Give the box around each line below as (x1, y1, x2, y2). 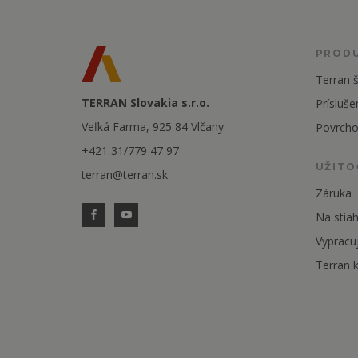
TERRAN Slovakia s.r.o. (82, 95, 209, 110)
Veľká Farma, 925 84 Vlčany (82, 119, 224, 134)
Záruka (315, 185, 352, 201)
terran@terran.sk (82, 167, 168, 182)
